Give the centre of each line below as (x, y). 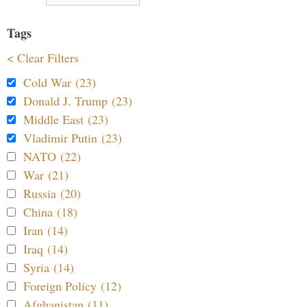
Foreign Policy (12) (72, 285)
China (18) (50, 211)
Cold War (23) (60, 82)
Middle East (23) (66, 119)
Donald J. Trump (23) (78, 100)
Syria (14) (49, 267)
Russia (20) (52, 193)
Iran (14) (46, 230)
